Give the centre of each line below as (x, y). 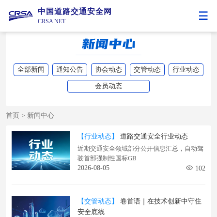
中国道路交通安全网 (75, 11)
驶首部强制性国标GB (107, 158)
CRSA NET (52, 21)
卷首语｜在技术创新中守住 (160, 201)
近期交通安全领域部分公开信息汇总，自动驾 (140, 148)
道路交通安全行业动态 (153, 136)
